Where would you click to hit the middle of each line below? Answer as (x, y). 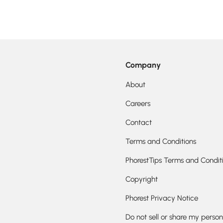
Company (143, 65)
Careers (138, 104)
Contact (139, 123)
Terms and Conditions (161, 142)
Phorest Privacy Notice (162, 198)
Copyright (142, 179)
